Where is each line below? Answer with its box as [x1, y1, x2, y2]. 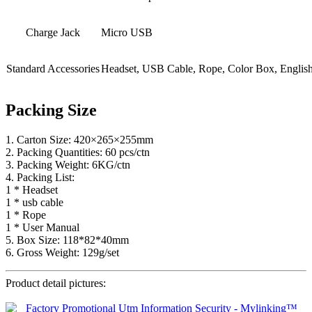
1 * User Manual [6, 221, 79, 234]
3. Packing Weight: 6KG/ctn [6, 159, 130, 171]
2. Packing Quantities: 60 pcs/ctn [6, 146, 150, 159]
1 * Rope [6, 209, 46, 221]
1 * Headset [6, 184, 58, 196]
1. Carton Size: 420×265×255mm [6, 134, 153, 146]
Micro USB [101, 26, 153, 39]
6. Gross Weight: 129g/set [6, 247, 119, 259]
